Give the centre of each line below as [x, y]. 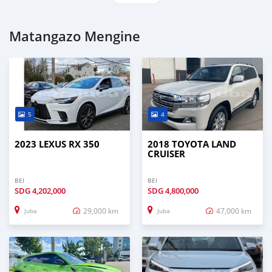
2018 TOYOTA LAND [192, 144]
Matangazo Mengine [75, 36]
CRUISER [166, 154]
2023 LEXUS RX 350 [57, 144]
